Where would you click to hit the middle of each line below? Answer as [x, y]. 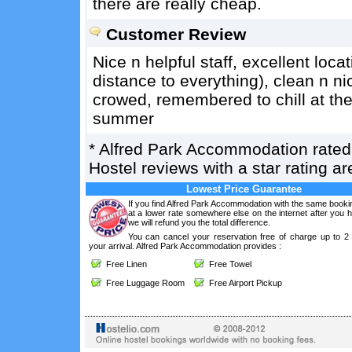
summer [123, 118]
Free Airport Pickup [243, 283]
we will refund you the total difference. [199, 222]
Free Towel [227, 264]
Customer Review [176, 34]
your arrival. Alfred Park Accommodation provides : [185, 246]
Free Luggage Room [143, 283]
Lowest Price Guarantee [244, 189]
